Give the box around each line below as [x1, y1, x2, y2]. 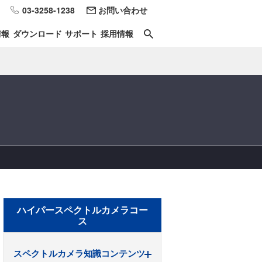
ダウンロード [12, 27, 62, 39]
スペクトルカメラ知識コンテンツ [13, 247, 145, 260]
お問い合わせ [98, 4, 147, 16]
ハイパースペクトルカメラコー [17, 203, 148, 216]
